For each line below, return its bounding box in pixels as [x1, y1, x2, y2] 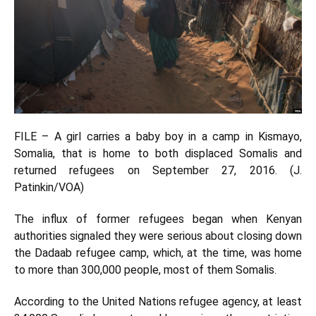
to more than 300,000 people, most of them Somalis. [14, 263, 276, 277]
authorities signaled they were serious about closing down [14, 229, 302, 243]
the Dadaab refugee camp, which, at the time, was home [14, 246, 302, 260]
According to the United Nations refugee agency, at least [14, 295, 302, 309]
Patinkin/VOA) [14, 181, 84, 195]
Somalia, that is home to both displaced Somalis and [14, 147, 302, 161]
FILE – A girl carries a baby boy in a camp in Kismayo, [14, 130, 302, 144]
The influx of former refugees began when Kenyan [14, 212, 302, 226]
